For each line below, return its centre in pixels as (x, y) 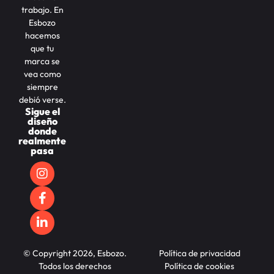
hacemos (42, 35)
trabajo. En (42, 9)
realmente (43, 140)
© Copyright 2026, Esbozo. (75, 253)
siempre (42, 87)
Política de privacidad (199, 253)
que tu (43, 48)
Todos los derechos (75, 266)
